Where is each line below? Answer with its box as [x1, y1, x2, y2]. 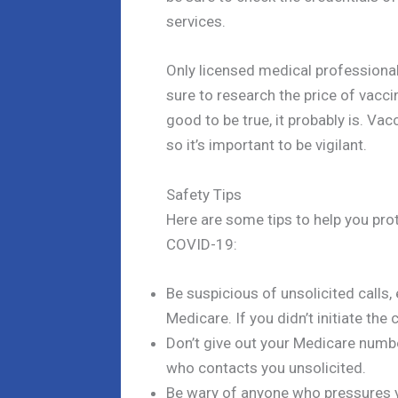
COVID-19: [166, 235, 237, 253]
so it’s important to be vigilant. [166, 136, 367, 155]
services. [166, 12, 226, 31]
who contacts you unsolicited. [166, 358, 366, 377]
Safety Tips [166, 185, 242, 203]
